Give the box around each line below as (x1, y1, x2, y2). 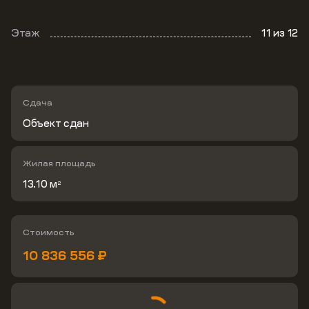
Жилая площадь (23, 158, 96, 169)
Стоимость (23, 227, 74, 238)
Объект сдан (23, 117, 89, 130)
